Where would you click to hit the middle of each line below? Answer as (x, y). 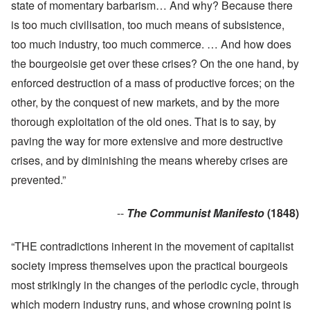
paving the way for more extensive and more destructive (147, 140)
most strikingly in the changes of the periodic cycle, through (155, 284)
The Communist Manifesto (195, 212)
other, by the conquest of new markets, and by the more (145, 102)
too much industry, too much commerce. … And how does (151, 44)
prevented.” (38, 179)
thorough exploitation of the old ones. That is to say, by (144, 121)
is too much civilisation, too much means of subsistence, (148, 24)
